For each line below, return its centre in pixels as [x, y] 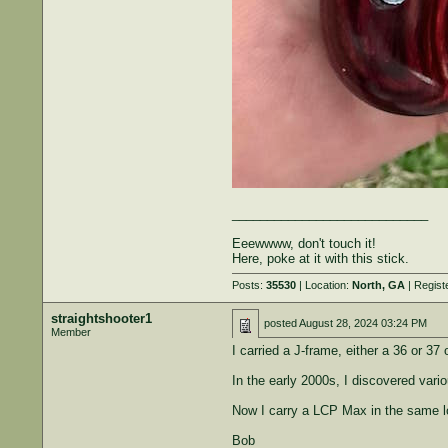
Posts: [248, 285]
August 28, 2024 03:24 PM [362, 323]
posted [281, 323]
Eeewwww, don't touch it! [303, 243]
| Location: [323, 285]
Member [70, 332]
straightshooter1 [101, 318]
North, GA [378, 285]
